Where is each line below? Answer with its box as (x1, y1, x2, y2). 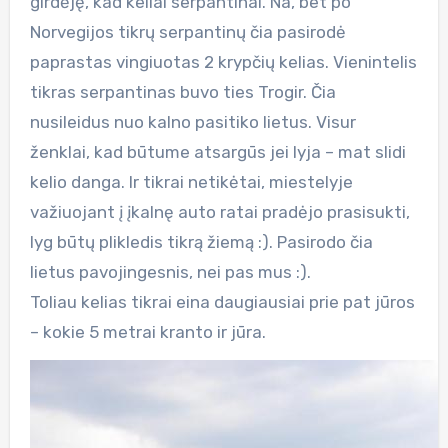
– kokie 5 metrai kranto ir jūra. (29, 321, 266, 342)
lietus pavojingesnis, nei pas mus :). (29, 261, 311, 282)
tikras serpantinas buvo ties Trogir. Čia (29, 81, 336, 102)
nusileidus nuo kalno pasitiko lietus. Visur (29, 111, 356, 132)
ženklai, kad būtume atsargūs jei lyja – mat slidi (29, 141, 406, 162)
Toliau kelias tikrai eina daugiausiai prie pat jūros (29, 291, 415, 312)
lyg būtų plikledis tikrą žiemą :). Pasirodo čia (29, 231, 373, 252)
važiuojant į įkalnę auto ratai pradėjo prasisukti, (29, 201, 410, 222)
